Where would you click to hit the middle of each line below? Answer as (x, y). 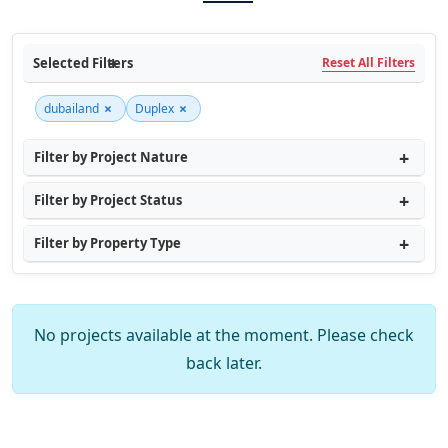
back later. (224, 363)
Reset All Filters (368, 62)
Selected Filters (83, 62)
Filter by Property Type (107, 243)
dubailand (71, 108)
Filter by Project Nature (111, 157)
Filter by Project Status (108, 200)
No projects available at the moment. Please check (224, 335)
